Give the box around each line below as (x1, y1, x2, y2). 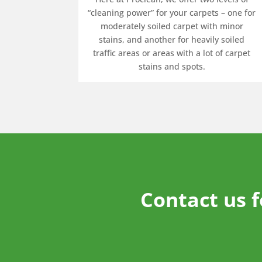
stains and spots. (138, 60, 205, 72)
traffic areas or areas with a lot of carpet (93, 47, 251, 58)
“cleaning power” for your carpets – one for (88, 6, 256, 18)
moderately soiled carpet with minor (100, 20, 243, 32)
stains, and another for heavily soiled (99, 33, 245, 45)
